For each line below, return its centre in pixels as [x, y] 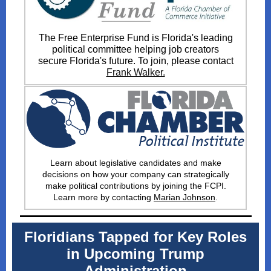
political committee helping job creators [135, 49]
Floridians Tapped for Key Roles [135, 237]
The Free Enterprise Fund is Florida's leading [135, 38]
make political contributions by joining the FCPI [134, 186]
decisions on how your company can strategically [135, 174]
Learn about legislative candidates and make [135, 163]
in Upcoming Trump [135, 254]
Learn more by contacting [103, 197]
